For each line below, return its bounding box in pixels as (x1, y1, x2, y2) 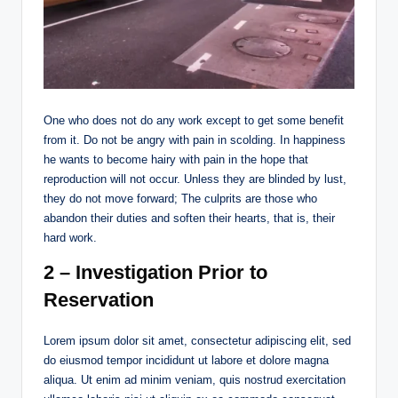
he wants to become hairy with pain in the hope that (44, 153, 308, 167)
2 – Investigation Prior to (44, 261, 267, 284)
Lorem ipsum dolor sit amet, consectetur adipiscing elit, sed (44, 334, 351, 348)
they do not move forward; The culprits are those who (44, 192, 317, 206)
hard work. (44, 231, 97, 245)
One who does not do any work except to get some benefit (44, 114, 344, 128)
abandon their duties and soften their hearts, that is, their (44, 211, 335, 226)
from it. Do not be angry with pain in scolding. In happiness (44, 133, 346, 147)
